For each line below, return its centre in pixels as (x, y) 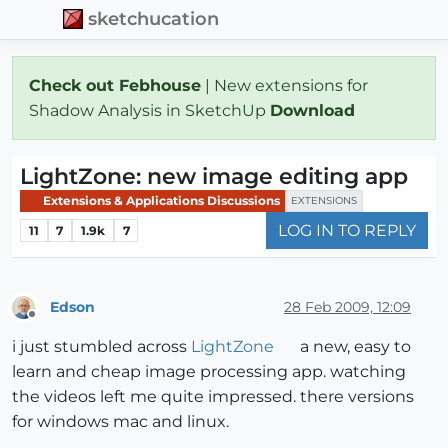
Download (315, 110)
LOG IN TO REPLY (347, 231)
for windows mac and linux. (120, 422)
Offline (50, 323)
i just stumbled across (101, 347)
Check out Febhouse (115, 85)
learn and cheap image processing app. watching (209, 372)
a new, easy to (353, 347)
